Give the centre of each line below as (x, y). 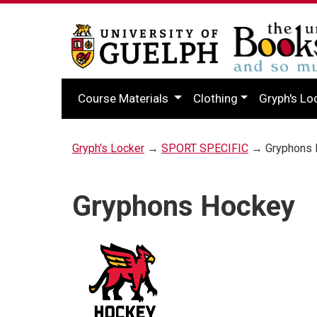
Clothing (215, 98)
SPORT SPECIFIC (205, 148)
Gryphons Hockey (184, 206)
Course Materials (125, 98)
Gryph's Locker (108, 148)
